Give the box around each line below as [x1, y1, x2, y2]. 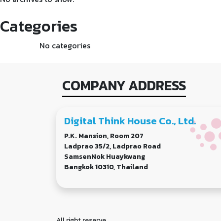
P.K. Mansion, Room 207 [64, 130, 144, 141]
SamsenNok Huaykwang [64, 151, 145, 162]
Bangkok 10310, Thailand [64, 161, 148, 172]
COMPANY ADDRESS [62, 74, 186, 96]
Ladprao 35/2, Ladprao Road [64, 141, 161, 151]
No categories [39, 39, 90, 51]
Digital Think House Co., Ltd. [64, 113, 196, 128]
